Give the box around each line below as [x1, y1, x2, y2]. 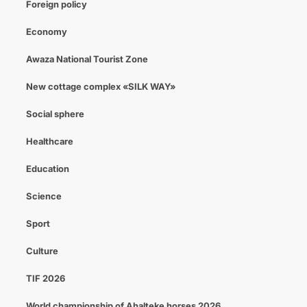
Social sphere [25, 108, 84, 119]
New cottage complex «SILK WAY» [25, 81, 175, 92]
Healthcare [25, 136, 73, 147]
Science [25, 191, 62, 201]
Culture [25, 245, 58, 256]
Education [25, 163, 69, 174]
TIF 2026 [25, 273, 65, 284]
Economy [25, 26, 67, 37]
